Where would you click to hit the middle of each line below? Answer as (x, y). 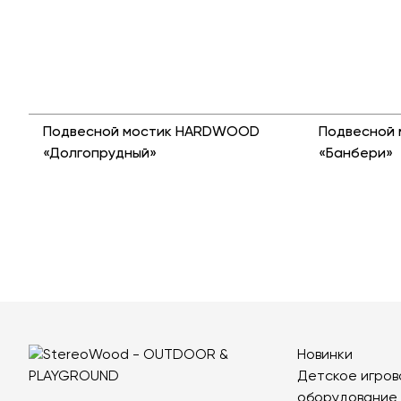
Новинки (325, 355)
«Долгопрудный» (100, 154)
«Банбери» (356, 154)
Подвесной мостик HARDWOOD (151, 132)
